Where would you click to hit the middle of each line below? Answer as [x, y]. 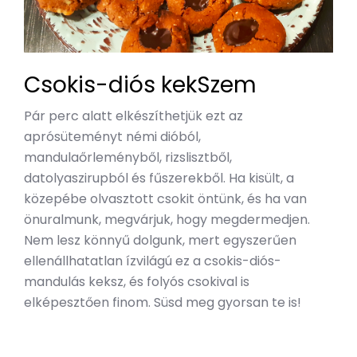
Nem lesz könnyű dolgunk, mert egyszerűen [160, 240]
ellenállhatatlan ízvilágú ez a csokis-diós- [153, 261]
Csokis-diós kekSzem [140, 84]
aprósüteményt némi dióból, [112, 136]
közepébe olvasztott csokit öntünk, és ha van [165, 198]
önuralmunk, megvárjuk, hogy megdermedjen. [167, 219]
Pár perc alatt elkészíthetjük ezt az [133, 116]
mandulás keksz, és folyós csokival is [137, 281]
